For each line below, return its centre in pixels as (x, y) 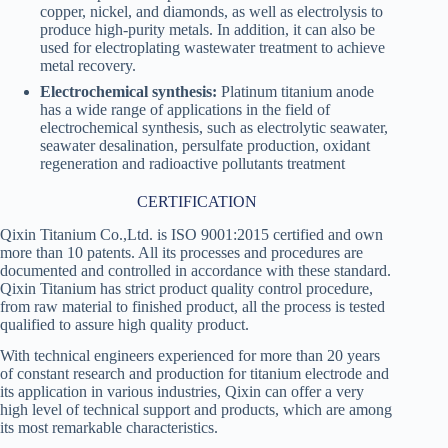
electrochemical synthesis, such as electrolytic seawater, (214, 127)
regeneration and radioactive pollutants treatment (192, 163)
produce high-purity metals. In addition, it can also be (207, 29)
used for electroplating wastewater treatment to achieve (212, 47)
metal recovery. (88, 65)
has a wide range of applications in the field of (185, 109)
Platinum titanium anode (297, 91)
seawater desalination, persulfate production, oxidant (205, 145)
